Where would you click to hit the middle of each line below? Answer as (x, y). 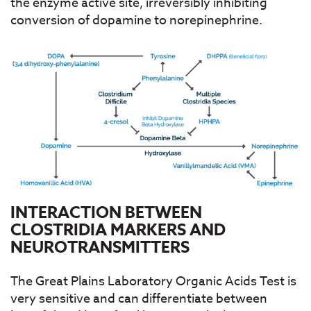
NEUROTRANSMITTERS (100, 247)
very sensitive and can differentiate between (139, 299)
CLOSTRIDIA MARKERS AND (118, 230)
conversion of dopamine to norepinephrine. (136, 20)
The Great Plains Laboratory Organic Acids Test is (153, 281)
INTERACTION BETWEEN (106, 212)
